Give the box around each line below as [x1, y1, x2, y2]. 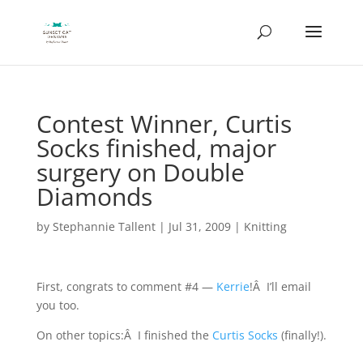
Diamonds [36, 180, 152, 213]
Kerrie [216, 279, 250, 294]
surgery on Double [36, 156, 245, 189]
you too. [36, 297, 79, 313]
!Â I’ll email [249, 279, 311, 294]
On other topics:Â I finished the [36, 327, 212, 343]
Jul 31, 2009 [168, 219, 231, 234]
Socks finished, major [36, 131, 276, 164]
